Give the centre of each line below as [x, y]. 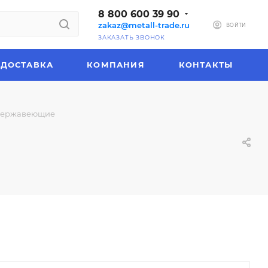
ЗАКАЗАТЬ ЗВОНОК [132, 37]
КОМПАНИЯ [116, 65]
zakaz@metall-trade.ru [144, 25]
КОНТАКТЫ [206, 65]
